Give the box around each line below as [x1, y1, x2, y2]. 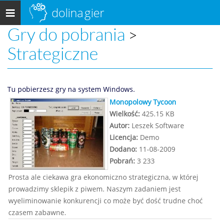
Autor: [110, 121, 130, 130]
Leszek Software [130, 121, 184, 130]
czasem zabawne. [8, 207, 66, 217]
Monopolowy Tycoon [110, 97, 176, 107]
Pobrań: [110, 156, 135, 165]
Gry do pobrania [7, 25, 125, 44]
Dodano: [110, 144, 137, 154]
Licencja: [110, 133, 138, 142]
